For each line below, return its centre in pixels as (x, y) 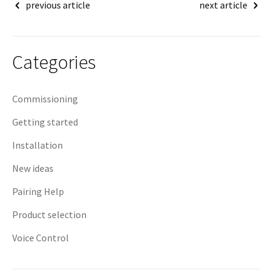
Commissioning (45, 98)
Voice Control (41, 237)
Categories (54, 62)
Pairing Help (38, 191)
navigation (45, 27)
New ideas (33, 168)
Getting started (45, 122)
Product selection (49, 214)
